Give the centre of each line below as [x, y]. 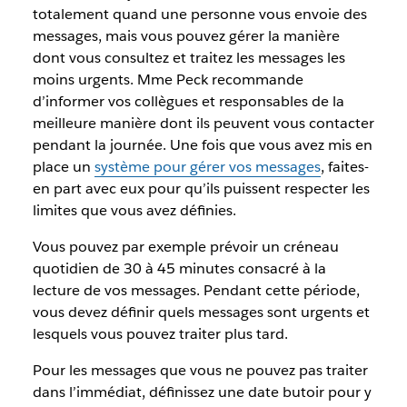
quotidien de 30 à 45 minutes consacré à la [179, 268]
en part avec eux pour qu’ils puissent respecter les [201, 189]
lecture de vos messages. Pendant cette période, [196, 290]
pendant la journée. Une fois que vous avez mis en [202, 145]
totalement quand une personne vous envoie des [199, 14]
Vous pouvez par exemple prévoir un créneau [185, 247]
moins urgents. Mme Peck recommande [168, 79]
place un [63, 167]
